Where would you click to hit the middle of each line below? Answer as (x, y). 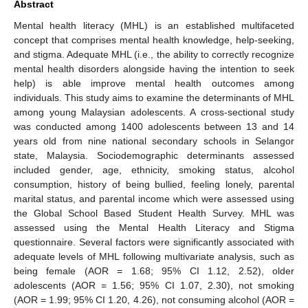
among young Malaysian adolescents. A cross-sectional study (154, 112)
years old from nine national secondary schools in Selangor (154, 141)
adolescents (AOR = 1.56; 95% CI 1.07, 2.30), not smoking (154, 285)
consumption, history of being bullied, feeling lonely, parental (154, 184)
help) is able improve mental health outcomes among (154, 83)
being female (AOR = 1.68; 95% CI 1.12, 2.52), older (154, 271)
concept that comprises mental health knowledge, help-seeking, (154, 40)
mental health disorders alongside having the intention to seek (154, 68)
